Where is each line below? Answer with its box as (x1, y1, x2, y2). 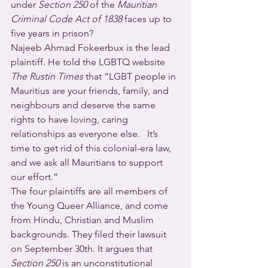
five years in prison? (11, 28, 93, 39)
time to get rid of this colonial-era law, (11, 142, 173, 154)
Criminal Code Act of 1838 (11, 13, 122, 25)
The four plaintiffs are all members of (11, 185, 170, 197)
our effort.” (11, 171, 58, 183)
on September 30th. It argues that (11, 243, 155, 255)
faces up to (122, 13, 174, 25)
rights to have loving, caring (11, 114, 130, 126)
